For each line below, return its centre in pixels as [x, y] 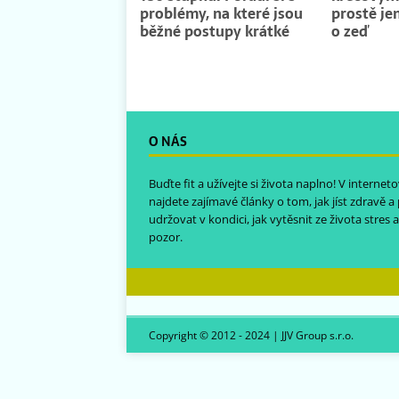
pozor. [166, 237]
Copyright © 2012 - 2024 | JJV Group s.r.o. [251, 336]
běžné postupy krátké [215, 32]
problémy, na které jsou [221, 14]
